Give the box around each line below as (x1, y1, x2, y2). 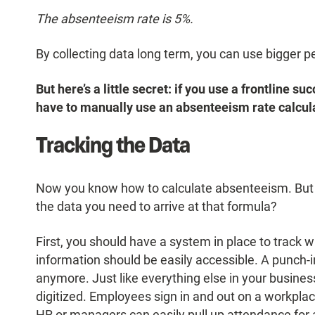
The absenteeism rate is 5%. (35, 11, 193, 27)
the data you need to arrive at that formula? (35, 199, 277, 214)
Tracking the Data (35, 130, 191, 161)
